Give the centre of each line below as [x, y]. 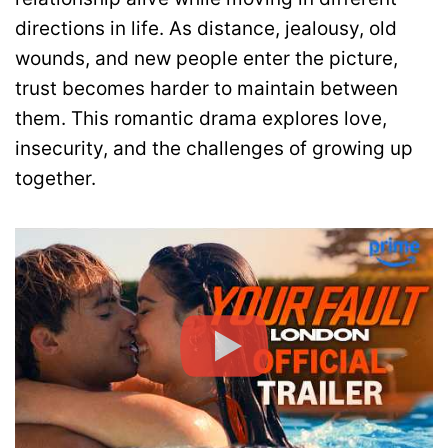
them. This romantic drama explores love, [201, 118]
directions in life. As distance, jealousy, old [206, 28]
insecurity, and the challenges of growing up [214, 148]
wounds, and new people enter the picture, [206, 58]
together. [55, 178]
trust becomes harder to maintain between [206, 88]
